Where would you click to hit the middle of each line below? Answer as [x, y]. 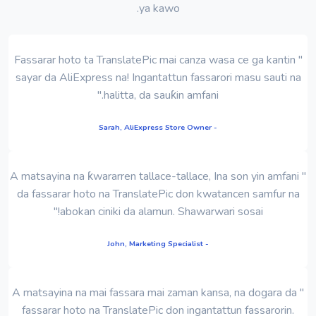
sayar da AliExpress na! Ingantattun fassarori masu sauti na [158, 77]
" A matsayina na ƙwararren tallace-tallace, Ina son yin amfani [154, 176]
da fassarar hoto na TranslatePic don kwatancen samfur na [158, 194]
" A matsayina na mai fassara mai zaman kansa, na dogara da [154, 292]
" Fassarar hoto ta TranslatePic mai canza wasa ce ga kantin [154, 60]
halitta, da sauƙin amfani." [161, 95]
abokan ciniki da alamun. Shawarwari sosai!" [161, 211]
